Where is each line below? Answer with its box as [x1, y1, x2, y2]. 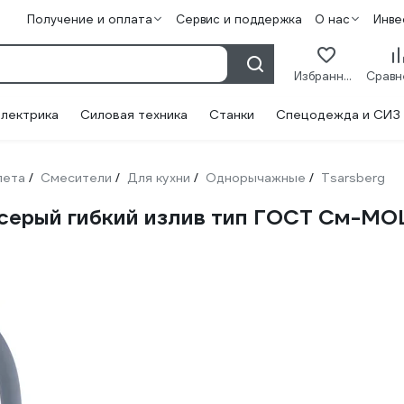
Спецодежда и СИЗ [276, 106, 400, 123]
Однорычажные [206, 170, 306, 186]
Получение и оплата [26, 12, 152, 27]
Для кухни [127, 170, 190, 186]
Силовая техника [80, 106, 188, 123]
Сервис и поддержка [175, 12, 302, 27]
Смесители [41, 170, 112, 186]
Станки [209, 106, 254, 123]
